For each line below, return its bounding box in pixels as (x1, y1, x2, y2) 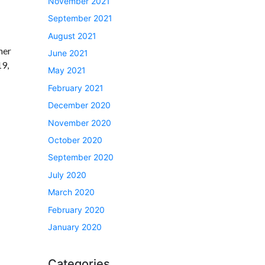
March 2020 (48, 187, 95, 198)
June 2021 (48, 48, 88, 59)
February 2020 (48, 204, 105, 215)
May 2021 (48, 65, 86, 76)
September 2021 (48, 13, 112, 24)
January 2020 (48, 221, 102, 232)
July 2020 (48, 169, 86, 180)
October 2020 (48, 135, 102, 146)
